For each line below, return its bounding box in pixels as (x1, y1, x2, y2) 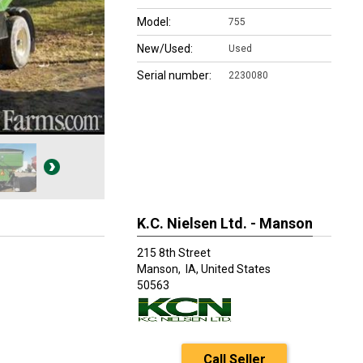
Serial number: (137, 69, 211, 82)
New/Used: (137, 42, 193, 55)
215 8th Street (137, 246, 211, 259)
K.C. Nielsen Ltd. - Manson (137, 215, 313, 232)
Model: (137, 15, 171, 28)
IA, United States (186, 263, 271, 275)
